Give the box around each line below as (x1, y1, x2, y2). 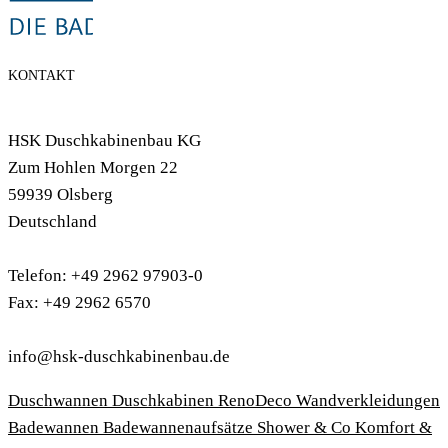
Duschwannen (8, 390, 112, 410)
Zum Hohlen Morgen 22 (8, 157, 178, 177)
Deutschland (8, 211, 97, 231)
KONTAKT (8, 67, 75, 84)
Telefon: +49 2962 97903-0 (8, 265, 203, 285)
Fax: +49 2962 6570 (8, 292, 151, 312)
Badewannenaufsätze (103, 417, 257, 437)
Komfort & (355, 417, 432, 437)
